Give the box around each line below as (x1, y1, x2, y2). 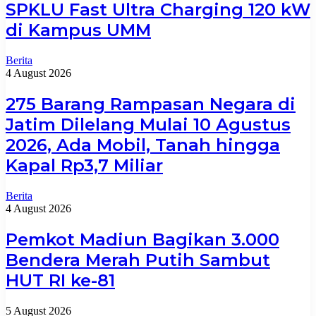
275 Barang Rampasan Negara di (6, 94, 296, 115)
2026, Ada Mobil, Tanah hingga (6, 135, 280, 156)
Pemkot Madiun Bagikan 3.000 (6, 229, 279, 250)
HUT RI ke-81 (6, 269, 115, 291)
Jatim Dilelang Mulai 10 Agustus (6, 114, 291, 135)
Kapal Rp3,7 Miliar (6, 155, 163, 176)
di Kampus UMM (6, 20, 151, 41)
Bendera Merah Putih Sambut (6, 249, 270, 270)
